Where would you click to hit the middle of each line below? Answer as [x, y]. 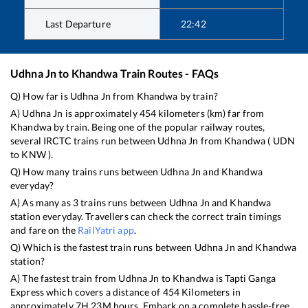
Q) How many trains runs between [86, 171]
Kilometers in [210, 291]
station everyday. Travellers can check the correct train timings [146, 216]
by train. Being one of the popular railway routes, [158, 126]
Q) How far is [40, 96]
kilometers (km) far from [210, 113]
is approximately [101, 113]
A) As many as [42, 202]
